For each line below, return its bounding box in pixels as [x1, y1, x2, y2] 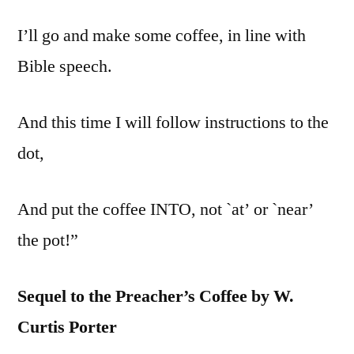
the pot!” [17, 229, 78, 252]
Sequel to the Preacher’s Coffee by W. [17, 285, 294, 308]
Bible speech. [17, 55, 112, 78]
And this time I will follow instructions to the [17, 111, 329, 134]
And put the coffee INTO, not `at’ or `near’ [17, 198, 314, 221]
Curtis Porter [17, 316, 117, 339]
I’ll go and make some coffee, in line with [17, 24, 306, 47]
